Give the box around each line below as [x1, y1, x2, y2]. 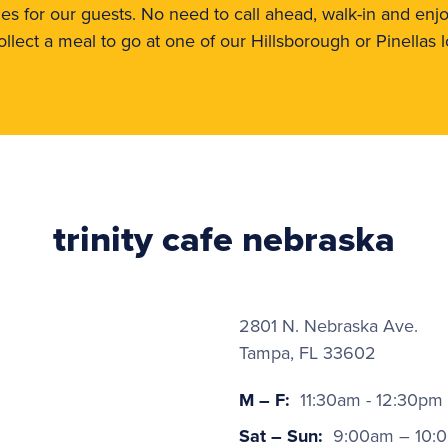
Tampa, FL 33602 [239, 340, 376, 366]
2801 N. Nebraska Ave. [239, 313, 418, 339]
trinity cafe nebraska [53, 212, 395, 265]
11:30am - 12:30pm [295, 387, 443, 413]
